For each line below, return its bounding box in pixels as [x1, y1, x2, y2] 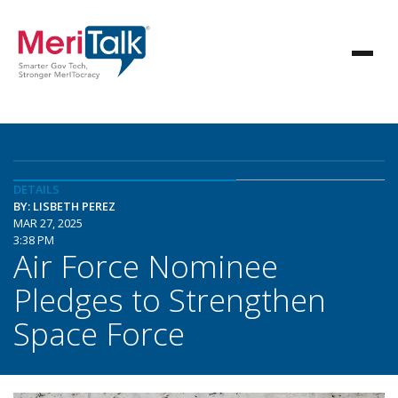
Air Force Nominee [13, 244, 278, 287]
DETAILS [13, 181, 60, 197]
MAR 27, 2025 [13, 215, 83, 231]
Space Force [13, 312, 185, 354]
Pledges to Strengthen [13, 278, 326, 321]
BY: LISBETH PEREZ [13, 198, 115, 214]
